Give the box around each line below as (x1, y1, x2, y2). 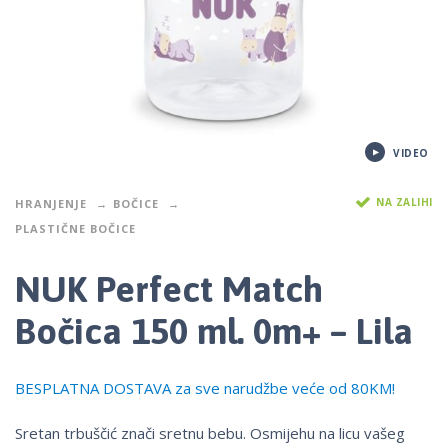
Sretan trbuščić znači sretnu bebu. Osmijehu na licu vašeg (15, 423, 405, 444)
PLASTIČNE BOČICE (15, 220, 136, 236)
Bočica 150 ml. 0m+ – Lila (15, 310, 413, 353)
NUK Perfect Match (15, 268, 323, 311)
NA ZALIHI (376, 194, 433, 209)
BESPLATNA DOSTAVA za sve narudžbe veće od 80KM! (15, 378, 395, 399)
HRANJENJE (15, 195, 87, 211)
